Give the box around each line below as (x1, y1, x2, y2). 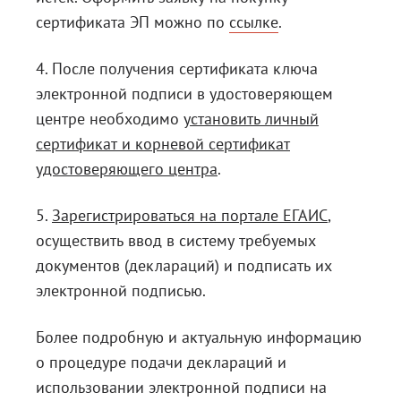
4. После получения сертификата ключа (36, 58, 318, 80)
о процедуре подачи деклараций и (36, 352, 286, 373)
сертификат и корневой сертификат (36, 133, 290, 155)
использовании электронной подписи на (36, 377, 327, 398)
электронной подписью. (36, 280, 206, 302)
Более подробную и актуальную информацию (36, 327, 362, 348)
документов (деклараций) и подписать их (36, 255, 332, 277)
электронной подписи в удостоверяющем (36, 83, 333, 105)
